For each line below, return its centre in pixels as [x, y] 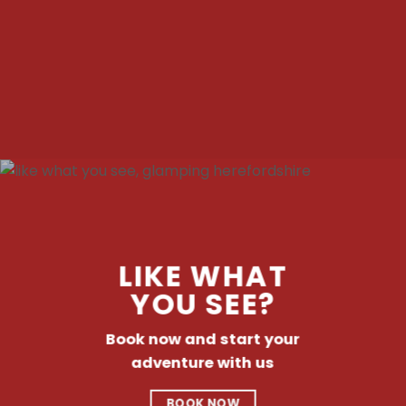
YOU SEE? [203, 304]
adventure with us [203, 362]
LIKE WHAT [203, 276]
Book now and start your [203, 339]
